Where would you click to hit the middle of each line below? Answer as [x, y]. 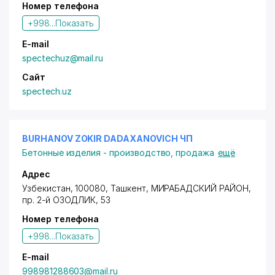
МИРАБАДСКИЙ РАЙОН [199, 188]
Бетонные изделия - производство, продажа [118, 153]
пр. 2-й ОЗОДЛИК [59, 200]
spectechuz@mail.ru [63, 58]
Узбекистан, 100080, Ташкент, [87, 188]
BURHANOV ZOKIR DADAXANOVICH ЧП [107, 138]
